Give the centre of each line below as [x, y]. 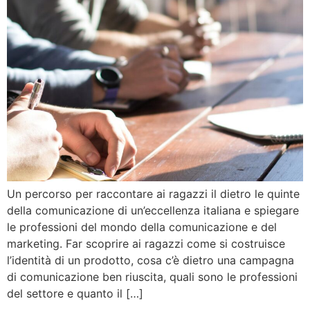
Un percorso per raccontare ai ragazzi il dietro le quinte [153, 194]
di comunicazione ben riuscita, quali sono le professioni [152, 277]
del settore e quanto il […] [75, 294]
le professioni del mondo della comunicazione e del [142, 227]
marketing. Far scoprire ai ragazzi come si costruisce [146, 244]
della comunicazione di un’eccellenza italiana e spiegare [153, 211]
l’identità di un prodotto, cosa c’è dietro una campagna [151, 261]
